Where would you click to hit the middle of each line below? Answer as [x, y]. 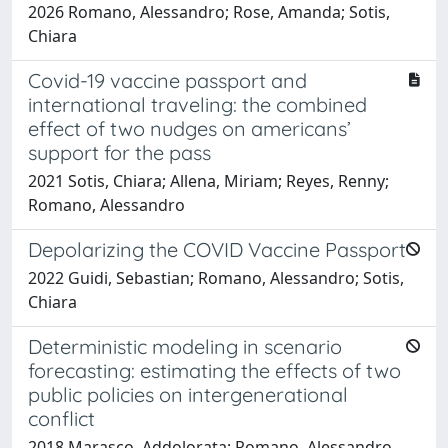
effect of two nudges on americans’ [189, 128]
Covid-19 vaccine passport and [167, 80]
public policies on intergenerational [188, 394]
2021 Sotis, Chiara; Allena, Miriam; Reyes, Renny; [208, 180]
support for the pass [119, 152]
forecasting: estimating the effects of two [214, 370]
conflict [61, 418]
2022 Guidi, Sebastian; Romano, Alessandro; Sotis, [216, 277]
